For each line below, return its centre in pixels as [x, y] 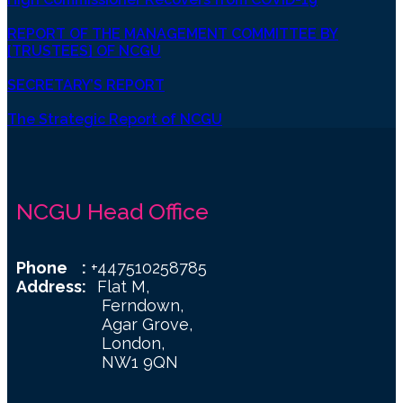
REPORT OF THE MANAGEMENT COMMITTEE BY [173, 33]
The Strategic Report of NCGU [115, 119]
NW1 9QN [97, 362]
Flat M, [123, 286]
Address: [57, 286]
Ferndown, [100, 305]
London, [90, 343]
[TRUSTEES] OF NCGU [84, 50]
